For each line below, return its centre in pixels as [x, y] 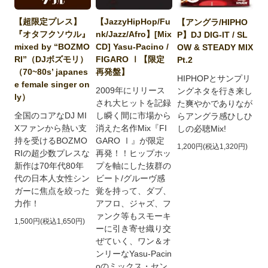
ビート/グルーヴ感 [131, 178]
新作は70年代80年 [49, 166]
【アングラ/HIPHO [213, 22]
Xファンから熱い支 [51, 128]
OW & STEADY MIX [215, 47]
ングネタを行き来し [215, 91]
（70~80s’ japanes [51, 72]
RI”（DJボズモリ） [51, 60]
